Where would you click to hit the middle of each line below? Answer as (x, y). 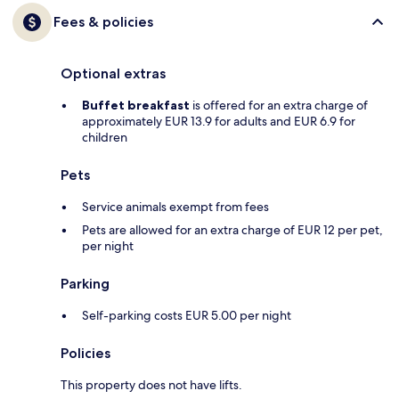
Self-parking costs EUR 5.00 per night (187, 316)
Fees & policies (103, 22)
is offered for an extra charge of (279, 106)
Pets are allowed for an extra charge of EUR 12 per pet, (232, 230)
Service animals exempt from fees (175, 207)
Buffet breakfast (136, 106)
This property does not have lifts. (151, 385)
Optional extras (113, 74)
